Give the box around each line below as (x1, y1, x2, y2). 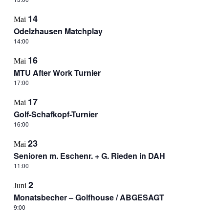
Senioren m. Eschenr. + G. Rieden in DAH (13, 150, 165, 161)
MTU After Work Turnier (13, 67, 101, 78)
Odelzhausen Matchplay (13, 25, 103, 37)
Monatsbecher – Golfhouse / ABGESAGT (13, 192, 164, 203)
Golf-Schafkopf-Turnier (13, 109, 98, 120)
